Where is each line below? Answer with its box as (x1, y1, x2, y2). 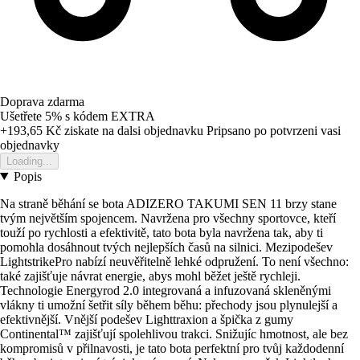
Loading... (6, 154, 52, 167)
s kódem (65, 108, 111, 123)
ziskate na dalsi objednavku (61, 123, 203, 137)
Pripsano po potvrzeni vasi (207, 123, 341, 137)
